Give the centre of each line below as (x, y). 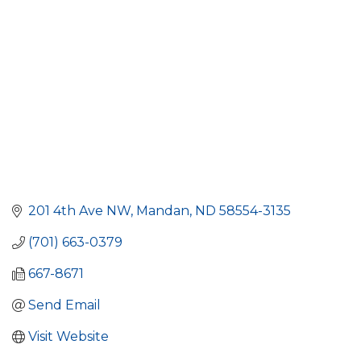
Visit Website (68, 337)
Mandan (163, 211)
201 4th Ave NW (79, 211)
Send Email (64, 305)
